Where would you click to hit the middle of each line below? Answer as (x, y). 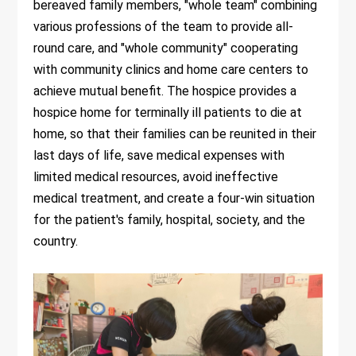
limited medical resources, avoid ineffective (156, 177)
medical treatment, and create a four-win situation (174, 199)
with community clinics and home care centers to (171, 70)
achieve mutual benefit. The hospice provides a (165, 91)
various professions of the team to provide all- (164, 27)
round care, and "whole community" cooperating (166, 48)
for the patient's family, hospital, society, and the (170, 220)
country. (56, 242)
